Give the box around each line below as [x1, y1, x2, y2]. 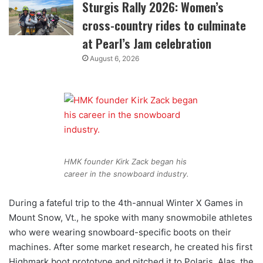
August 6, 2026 [90, 54, 140, 63]
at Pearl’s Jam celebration [82, 34, 212, 53]
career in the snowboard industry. [63, 168, 189, 178]
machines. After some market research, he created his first [9, 241, 252, 252]
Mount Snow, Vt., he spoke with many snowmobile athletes [9, 211, 252, 223]
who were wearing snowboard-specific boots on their [9, 226, 231, 238]
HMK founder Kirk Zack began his [63, 156, 187, 166]
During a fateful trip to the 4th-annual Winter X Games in [9, 197, 243, 208]
